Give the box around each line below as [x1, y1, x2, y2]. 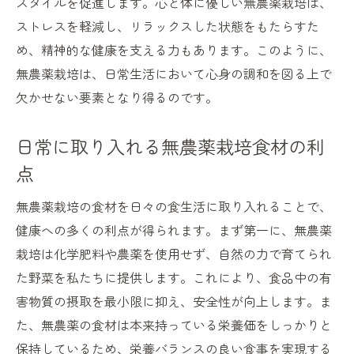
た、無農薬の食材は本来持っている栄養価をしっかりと [16, 315, 332, 335]
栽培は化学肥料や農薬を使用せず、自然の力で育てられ [16, 244, 332, 264]
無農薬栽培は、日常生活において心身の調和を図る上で [16, 64, 332, 84]
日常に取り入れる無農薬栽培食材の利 [16, 133, 325, 160]
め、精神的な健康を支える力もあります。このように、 [16, 40, 332, 60]
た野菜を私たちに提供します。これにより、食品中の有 [16, 268, 332, 288]
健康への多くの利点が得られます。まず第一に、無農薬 [16, 220, 332, 240]
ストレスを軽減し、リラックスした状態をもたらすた [16, 17, 319, 36]
